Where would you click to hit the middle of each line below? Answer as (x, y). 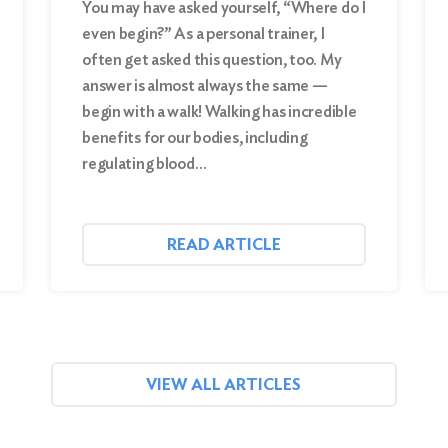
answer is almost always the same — (205, 86)
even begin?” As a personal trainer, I (203, 34)
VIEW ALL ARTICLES (224, 385)
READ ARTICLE (224, 245)
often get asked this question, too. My (212, 60)
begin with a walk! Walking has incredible (219, 112)
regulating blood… (144, 164)
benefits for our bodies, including (195, 138)
